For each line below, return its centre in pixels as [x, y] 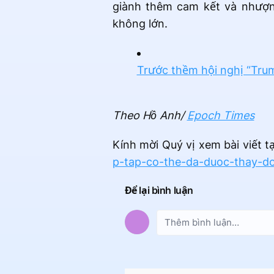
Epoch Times [220, 116]
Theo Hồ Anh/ [150, 116]
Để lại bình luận [159, 191]
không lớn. [140, 24]
